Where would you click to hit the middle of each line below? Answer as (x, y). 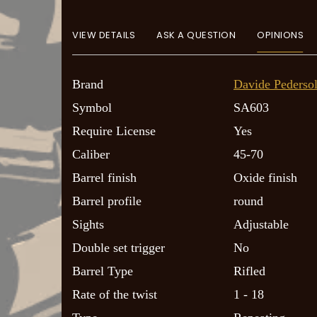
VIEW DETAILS (104, 35)
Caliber (91, 154)
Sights (88, 224)
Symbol (92, 107)
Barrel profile (107, 201)
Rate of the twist (115, 294)
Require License (114, 131)
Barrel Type (103, 271)
